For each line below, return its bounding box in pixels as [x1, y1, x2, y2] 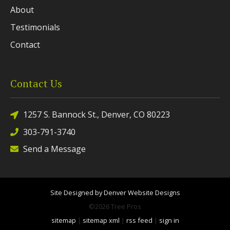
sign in [159, 216, 179, 225]
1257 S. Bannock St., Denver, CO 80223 [23, 109, 170, 121]
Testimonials [10, 22, 60, 33]
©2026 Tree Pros [89, 202, 141, 212]
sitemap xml [82, 216, 120, 225]
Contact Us [10, 76, 62, 91]
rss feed [126, 216, 152, 225]
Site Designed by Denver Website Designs [50, 188, 180, 198]
